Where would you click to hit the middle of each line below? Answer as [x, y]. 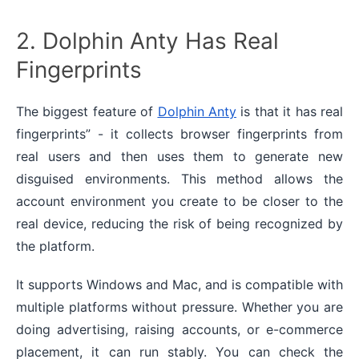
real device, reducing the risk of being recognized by [179, 224]
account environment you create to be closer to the [179, 202]
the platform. [55, 246]
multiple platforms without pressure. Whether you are [179, 307]
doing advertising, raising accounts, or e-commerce [179, 330]
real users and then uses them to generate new [179, 157]
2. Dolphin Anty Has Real [147, 41]
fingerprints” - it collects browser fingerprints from [179, 134]
